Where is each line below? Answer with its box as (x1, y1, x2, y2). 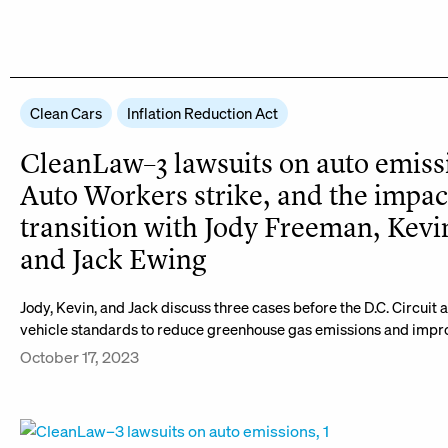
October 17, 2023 (20, 345, 139, 368)
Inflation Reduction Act (127, 102, 278, 123)
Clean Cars (30, 102, 102, 123)
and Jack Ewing (20, 242, 206, 277)
